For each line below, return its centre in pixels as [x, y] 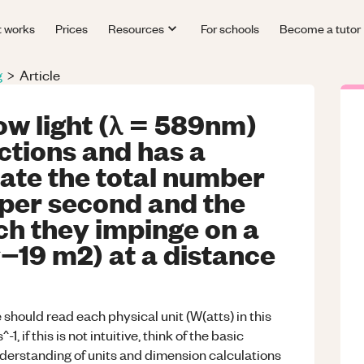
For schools [230, 28]
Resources [136, 28]
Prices [72, 28]
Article [40, 75]
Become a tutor [320, 28]
